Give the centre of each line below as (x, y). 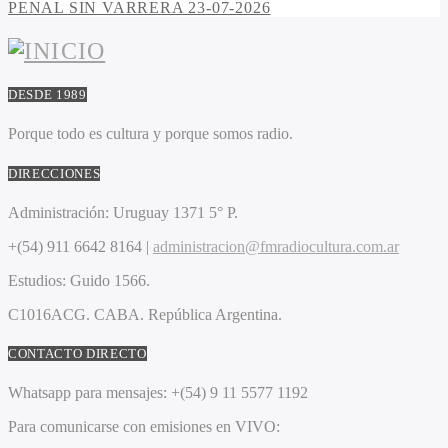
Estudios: (37, 280)
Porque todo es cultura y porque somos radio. (150, 134)
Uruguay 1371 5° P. (173, 212)
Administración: (58, 212)
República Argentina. (217, 314)
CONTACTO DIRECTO (77, 353)
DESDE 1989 (47, 95)
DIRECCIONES (54, 173)
